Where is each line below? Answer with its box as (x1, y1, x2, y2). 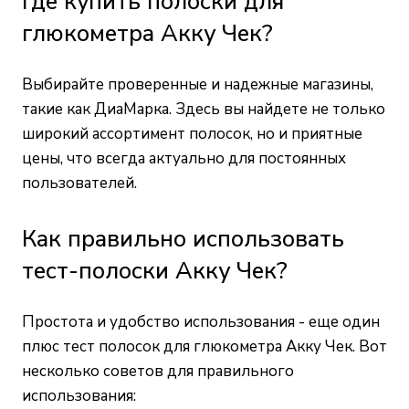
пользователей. (22, 173, 137, 194)
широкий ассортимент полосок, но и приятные (22, 123, 362, 145)
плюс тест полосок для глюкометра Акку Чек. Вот (22, 336, 387, 358)
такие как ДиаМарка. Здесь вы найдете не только (22, 99, 385, 121)
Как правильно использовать (22, 223, 344, 256)
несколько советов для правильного (22, 361, 294, 383)
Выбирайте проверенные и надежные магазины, (22, 74, 373, 96)
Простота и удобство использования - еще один (22, 311, 380, 333)
